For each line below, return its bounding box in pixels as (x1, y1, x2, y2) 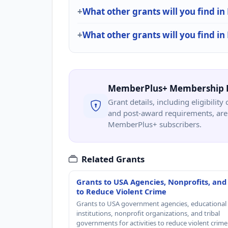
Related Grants (81, 153, 145, 165)
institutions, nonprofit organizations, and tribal (76, 208, 220, 218)
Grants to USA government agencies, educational (76, 198, 226, 208)
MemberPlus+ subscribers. (108, 119, 202, 129)
